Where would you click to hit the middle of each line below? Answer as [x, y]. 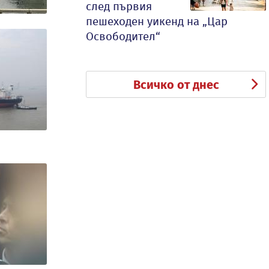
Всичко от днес [176, 85]
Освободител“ [123, 36]
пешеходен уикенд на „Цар [157, 21]
